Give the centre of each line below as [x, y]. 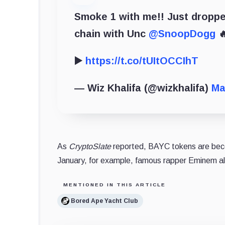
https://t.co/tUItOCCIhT [142, 61]
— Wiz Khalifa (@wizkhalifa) [143, 88]
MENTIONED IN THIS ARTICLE [115, 185]
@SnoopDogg [182, 34]
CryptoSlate [90, 147]
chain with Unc [111, 34]
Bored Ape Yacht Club [104, 201]
